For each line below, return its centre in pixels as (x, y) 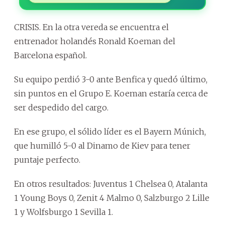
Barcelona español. (50, 55)
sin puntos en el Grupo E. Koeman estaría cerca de (111, 93)
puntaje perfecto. (47, 159)
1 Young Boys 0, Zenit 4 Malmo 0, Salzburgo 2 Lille (112, 198)
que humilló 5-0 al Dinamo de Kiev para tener (102, 145)
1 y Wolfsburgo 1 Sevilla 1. (64, 212)
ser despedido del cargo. (61, 107)
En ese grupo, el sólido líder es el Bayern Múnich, (110, 131)
